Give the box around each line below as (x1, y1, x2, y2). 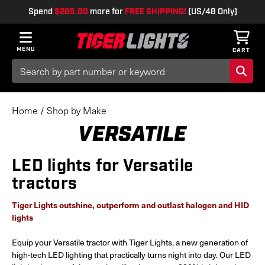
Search (12, 60, 38, 71)
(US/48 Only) (186, 7, 237, 17)
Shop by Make (46, 104, 106, 117)
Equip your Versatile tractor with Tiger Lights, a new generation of (12, 237, 248, 248)
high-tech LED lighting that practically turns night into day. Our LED (12, 249, 251, 260)
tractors (12, 173, 77, 195)
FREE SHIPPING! (124, 7, 186, 17)
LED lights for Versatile (12, 155, 193, 177)
